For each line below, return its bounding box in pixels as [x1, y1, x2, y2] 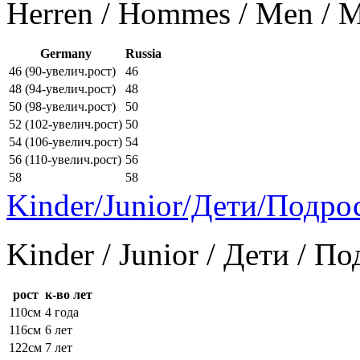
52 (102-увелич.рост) [9, 117, 122, 132]
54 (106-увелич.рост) [9, 135, 122, 149]
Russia [125, 47, 162, 61]
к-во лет [45, 288, 92, 302]
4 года [45, 305, 79, 320]
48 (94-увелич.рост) [9, 82, 116, 96]
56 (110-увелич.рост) [9, 153, 121, 167]
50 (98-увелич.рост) [9, 100, 116, 114]
